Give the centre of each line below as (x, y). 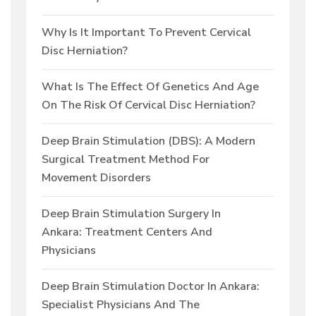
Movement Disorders (96, 178)
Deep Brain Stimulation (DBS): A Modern (148, 141)
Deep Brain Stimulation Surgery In (131, 214)
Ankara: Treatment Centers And (127, 232)
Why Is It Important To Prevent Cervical (146, 33)
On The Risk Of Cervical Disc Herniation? (148, 105)
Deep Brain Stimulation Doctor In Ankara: (151, 287)
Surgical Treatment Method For (126, 160)
